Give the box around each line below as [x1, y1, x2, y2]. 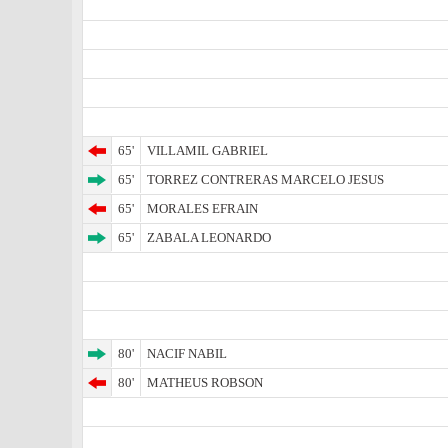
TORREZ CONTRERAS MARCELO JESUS [147, 172, 384, 187]
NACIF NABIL [147, 346, 227, 361]
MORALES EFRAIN [147, 201, 258, 216]
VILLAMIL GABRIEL [147, 143, 268, 158]
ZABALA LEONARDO [147, 230, 271, 245]
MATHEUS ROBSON [147, 375, 263, 390]
